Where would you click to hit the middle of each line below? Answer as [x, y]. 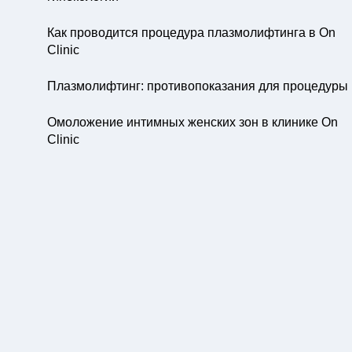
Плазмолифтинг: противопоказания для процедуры [198, 86]
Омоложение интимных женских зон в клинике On [192, 122]
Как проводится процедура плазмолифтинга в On [191, 33]
